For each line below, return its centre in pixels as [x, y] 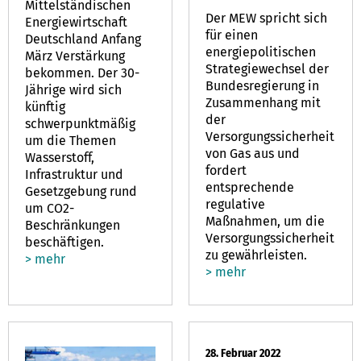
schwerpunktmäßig [80, 123]
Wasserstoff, [60, 157]
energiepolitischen [261, 52]
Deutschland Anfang [83, 39]
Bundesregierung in [262, 85]
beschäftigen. [64, 242]
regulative [235, 204]
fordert [226, 170]
